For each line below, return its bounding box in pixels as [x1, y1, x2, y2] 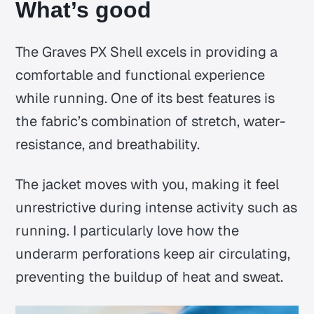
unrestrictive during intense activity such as [15, 198, 298, 217]
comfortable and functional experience [15, 66, 266, 85]
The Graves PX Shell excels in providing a [15, 43, 278, 62]
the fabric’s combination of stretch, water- [15, 112, 286, 131]
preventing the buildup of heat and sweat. [15, 268, 284, 287]
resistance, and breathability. [15, 135, 200, 154]
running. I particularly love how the [15, 221, 240, 240]
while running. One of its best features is [15, 89, 275, 108]
